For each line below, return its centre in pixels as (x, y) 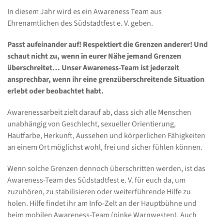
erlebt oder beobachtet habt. (55, 91)
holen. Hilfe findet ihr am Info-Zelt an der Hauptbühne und (102, 203)
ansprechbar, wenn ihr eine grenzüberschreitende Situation (106, 79)
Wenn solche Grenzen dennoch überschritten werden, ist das (106, 169)
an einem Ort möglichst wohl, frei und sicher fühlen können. (105, 147)
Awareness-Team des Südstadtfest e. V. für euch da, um (96, 180)
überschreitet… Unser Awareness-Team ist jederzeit (93, 68)
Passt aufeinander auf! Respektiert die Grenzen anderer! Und (108, 45)
